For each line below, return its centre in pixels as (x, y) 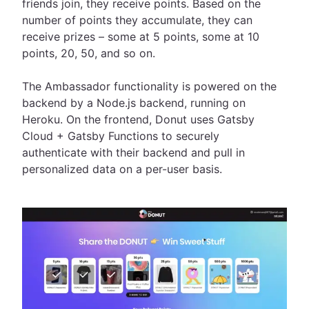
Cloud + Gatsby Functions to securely (121, 136)
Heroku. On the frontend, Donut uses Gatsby (138, 120)
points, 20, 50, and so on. (90, 53)
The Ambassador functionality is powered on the (149, 87)
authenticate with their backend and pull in (133, 153)
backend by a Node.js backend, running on (134, 103)
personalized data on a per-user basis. (122, 169)
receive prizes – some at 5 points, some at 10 (141, 37)
